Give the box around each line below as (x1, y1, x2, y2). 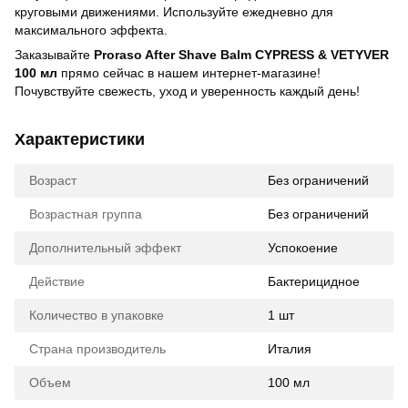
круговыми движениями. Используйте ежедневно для (15, 5, 333, 19)
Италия (268, 342, 311, 356)
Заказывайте (15, 47, 94, 62)
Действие (29, 274, 85, 289)
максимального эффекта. (15, 23, 168, 37)
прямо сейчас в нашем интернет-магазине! (57, 66, 321, 80)
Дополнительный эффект (29, 240, 181, 255)
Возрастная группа (29, 207, 142, 221)
